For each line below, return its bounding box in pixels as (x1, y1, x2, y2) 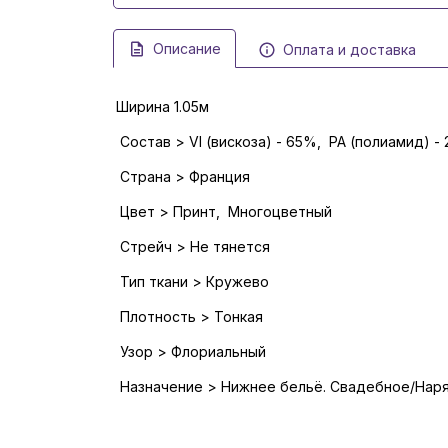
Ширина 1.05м (116, 98, 209, 116)
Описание (152, 40, 221, 58)
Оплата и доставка (282, 41, 416, 59)
